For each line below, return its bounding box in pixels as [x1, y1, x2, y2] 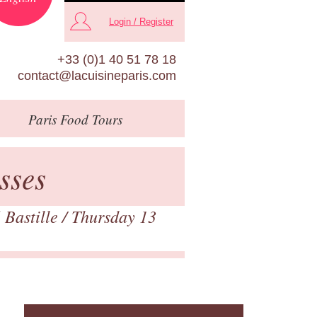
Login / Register [109, 16, 173, 28]
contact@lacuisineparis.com [18, 68, 176, 83]
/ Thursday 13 [62, 204, 156, 227]
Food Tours [56, 110, 122, 128]
